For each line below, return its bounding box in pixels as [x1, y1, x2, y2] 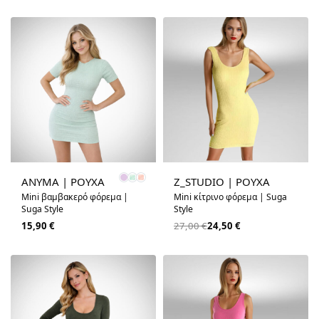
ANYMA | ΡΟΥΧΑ [21, 174, 105, 189]
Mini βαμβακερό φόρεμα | [21, 191, 128, 204]
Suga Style [21, 203, 63, 216]
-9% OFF [167, 164, 193, 173]
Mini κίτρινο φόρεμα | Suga [174, 191, 287, 204]
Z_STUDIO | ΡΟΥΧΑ [174, 174, 270, 189]
